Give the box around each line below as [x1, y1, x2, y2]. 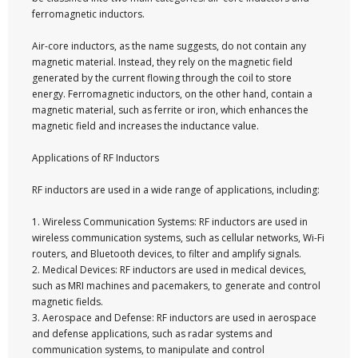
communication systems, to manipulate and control [32, 343, 265, 356]
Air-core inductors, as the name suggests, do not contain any [32, 39, 306, 53]
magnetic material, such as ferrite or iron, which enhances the [32, 103, 308, 117]
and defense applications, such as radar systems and [32, 327, 272, 340]
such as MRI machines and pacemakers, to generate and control [32, 279, 320, 292]
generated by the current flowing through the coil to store [32, 71, 292, 85]
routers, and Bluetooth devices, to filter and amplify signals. [32, 247, 301, 261]
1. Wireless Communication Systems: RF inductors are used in [32, 215, 308, 229]
